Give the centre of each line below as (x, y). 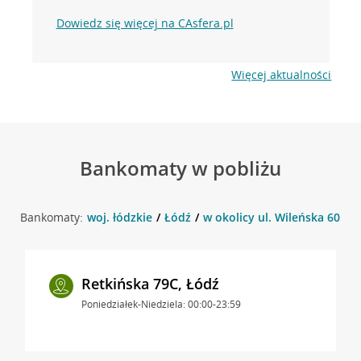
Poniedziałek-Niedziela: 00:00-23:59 (161, 304)
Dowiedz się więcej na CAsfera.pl (145, 23)
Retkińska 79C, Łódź (150, 283)
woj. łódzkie (119, 217)
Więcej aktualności (282, 74)
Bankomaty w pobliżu (180, 168)
